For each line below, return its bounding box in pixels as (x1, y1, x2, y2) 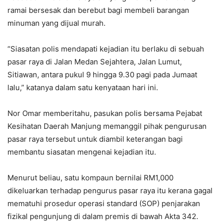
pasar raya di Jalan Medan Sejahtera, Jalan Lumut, (7, 57, 182, 67)
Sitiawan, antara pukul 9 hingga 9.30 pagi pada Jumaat (7, 70, 197, 80)
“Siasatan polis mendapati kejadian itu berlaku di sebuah (7, 44, 204, 54)
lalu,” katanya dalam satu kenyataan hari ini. (7, 83, 158, 93)
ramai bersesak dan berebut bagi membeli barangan (7, 5, 189, 15)
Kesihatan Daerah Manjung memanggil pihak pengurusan (7, 121, 207, 131)
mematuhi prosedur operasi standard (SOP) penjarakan (7, 199, 200, 209)
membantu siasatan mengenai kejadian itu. (7, 147, 156, 157)
